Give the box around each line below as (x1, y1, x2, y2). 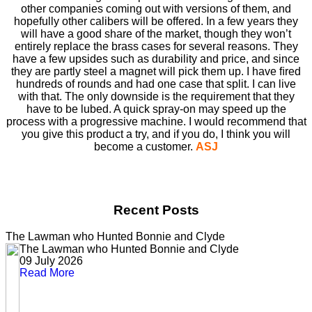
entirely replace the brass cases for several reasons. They (14, 40, 298, 52)
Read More (19, 267, 75, 279)
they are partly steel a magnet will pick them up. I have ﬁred (11, 65, 301, 77)
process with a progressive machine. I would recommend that (6, 115, 306, 127)
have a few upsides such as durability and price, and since (13, 52, 299, 65)
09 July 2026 (19, 255, 83, 267)
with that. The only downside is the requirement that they (17, 90, 295, 102)
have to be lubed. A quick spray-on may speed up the (26, 102, 286, 115)
